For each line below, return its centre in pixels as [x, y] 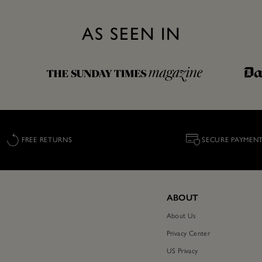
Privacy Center [188, 233]
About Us [181, 216]
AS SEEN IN [131, 34]
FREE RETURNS [47, 140]
